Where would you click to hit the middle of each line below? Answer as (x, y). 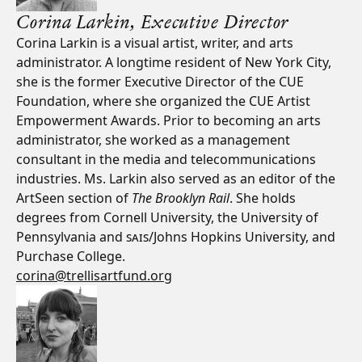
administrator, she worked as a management (153, 140)
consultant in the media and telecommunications (166, 159)
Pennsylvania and (71, 237)
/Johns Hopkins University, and (242, 237)
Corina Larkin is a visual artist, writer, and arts (155, 43)
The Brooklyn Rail (181, 198)
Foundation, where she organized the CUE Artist (163, 101)
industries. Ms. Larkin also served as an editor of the (176, 179)
